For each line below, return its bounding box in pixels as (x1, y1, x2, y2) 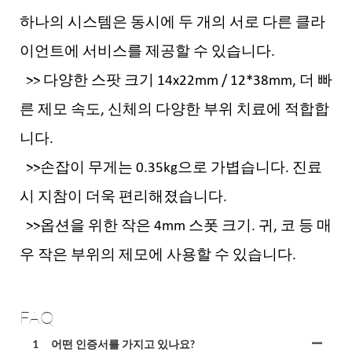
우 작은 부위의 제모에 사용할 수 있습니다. (20, 248, 299, 264)
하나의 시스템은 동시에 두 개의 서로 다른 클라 (20, 16, 325, 31)
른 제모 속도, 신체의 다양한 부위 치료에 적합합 (20, 103, 329, 119)
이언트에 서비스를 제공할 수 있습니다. (20, 45, 275, 60)
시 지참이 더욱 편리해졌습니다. (20, 190, 230, 206)
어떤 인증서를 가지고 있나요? (51, 337, 195, 350)
